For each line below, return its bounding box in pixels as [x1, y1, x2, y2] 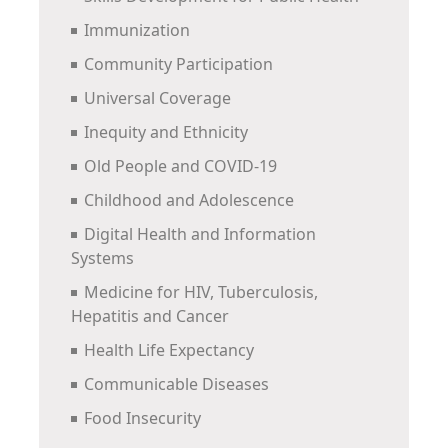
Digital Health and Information [84, 223, 316, 246]
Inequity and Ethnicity [84, 121, 248, 144]
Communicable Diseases [84, 373, 269, 396]
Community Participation [84, 53, 273, 76]
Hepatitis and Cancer [71, 305, 229, 328]
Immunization [84, 19, 190, 42]
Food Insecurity [84, 407, 201, 430]
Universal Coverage [84, 87, 231, 110]
